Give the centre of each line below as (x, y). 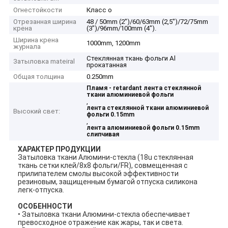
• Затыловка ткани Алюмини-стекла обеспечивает (104, 214)
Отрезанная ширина (45, 22)
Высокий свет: (37, 111)
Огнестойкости (38, 10)
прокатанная (107, 65)
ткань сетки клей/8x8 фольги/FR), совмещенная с (103, 165)
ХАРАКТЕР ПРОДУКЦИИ (60, 149)
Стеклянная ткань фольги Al (131, 59)
